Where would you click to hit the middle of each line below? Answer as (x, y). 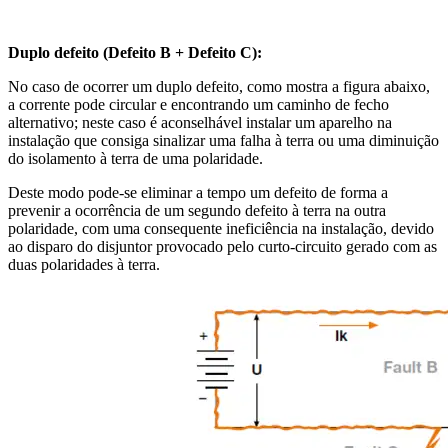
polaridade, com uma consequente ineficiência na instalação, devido (221, 229)
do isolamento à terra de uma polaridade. (135, 159)
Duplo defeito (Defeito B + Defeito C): (135, 53)
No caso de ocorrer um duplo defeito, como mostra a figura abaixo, (219, 87)
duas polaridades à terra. (84, 265)
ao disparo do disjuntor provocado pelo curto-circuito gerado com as (222, 247)
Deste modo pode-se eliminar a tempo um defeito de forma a (198, 193)
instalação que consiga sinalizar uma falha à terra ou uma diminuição (223, 141)
